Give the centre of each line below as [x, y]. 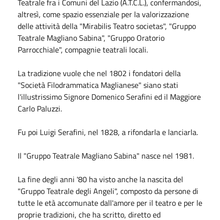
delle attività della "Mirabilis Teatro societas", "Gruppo [107, 26]
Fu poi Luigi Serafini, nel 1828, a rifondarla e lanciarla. [108, 132]
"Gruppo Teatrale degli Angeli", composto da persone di [108, 191]
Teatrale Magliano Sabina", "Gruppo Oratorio [91, 38]
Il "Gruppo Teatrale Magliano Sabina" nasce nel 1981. [106, 155]
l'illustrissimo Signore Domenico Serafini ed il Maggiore [109, 96]
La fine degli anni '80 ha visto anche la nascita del [100, 179]
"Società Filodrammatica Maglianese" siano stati [98, 85]
